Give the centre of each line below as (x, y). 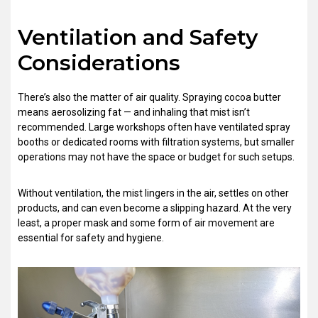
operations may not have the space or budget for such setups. (156, 157)
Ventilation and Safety (138, 37)
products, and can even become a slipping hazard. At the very (155, 208)
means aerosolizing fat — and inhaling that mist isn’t (134, 112)
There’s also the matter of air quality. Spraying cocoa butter (149, 97)
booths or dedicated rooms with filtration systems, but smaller (156, 142)
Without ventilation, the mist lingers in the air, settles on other (153, 193)
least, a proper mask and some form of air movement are (146, 223)
